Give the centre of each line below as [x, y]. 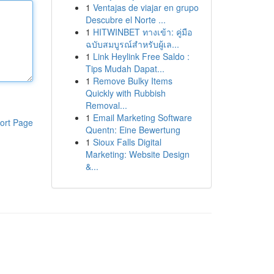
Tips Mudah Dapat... [125, 68]
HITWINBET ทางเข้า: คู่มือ [142, 32]
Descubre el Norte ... [125, 20]
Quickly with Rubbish [125, 93]
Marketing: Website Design [137, 154]
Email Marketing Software [142, 117]
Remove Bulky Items [132, 81]
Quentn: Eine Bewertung [133, 130]
